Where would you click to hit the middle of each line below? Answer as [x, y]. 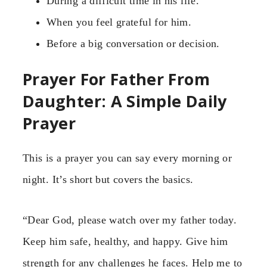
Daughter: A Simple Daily [125, 101]
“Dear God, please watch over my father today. [130, 220]
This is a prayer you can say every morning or [128, 158]
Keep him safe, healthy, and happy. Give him [125, 242]
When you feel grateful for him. [119, 22]
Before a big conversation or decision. [133, 44]
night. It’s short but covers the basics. [108, 180]
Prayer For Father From [116, 79]
